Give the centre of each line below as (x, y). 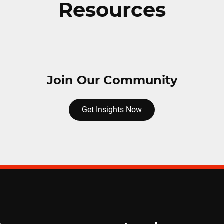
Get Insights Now (112, 110)
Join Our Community (112, 81)
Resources (112, 11)
